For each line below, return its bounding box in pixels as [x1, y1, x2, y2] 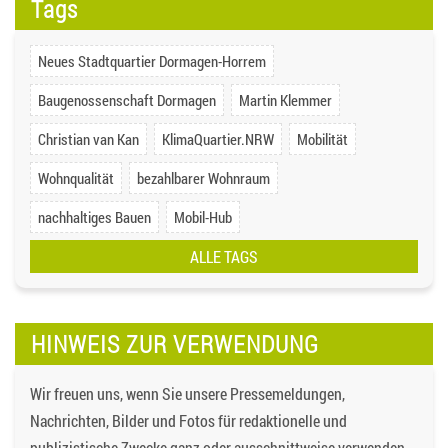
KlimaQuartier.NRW [162, 128, 274, 149]
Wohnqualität [38, 167, 114, 188]
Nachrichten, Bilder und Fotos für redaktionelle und [30, 409, 347, 431]
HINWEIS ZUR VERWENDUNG [31, 327, 319, 360]
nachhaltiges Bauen [38, 206, 151, 227]
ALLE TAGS [190, 245, 258, 267]
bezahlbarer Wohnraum [137, 167, 270, 188]
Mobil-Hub [174, 206, 232, 227]
